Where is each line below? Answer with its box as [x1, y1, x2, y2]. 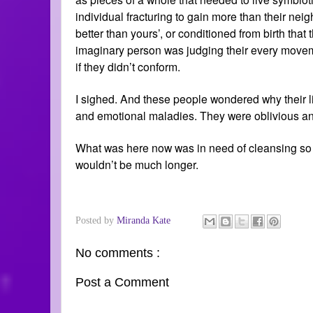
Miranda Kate [117, 214, 173, 226]
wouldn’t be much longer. [75, 156, 201, 173]
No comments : [75, 245, 160, 260]
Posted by [75, 214, 117, 226]
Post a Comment [75, 275, 169, 290]
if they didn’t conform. [75, 59, 180, 75]
